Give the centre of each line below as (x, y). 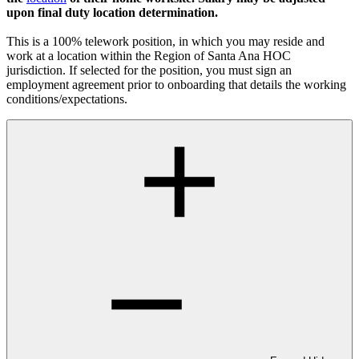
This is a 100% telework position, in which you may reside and (165, 42)
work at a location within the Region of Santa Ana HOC (149, 56)
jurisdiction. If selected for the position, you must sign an (149, 71)
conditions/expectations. (67, 99)
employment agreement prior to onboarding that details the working (176, 85)
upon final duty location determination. (112, 13)
